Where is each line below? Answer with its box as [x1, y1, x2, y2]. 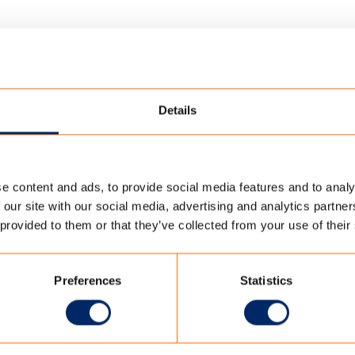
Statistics [240, 273, 292, 288]
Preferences [54, 273, 122, 288]
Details [158, 103, 197, 117]
